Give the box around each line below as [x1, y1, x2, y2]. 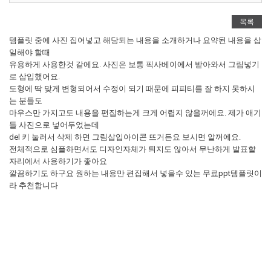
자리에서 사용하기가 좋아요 [9, 157, 107, 166]
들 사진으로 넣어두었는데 [9, 120, 99, 129]
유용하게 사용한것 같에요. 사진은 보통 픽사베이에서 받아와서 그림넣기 [9, 60, 260, 69]
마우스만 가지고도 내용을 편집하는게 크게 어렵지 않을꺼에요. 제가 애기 [9, 108, 261, 117]
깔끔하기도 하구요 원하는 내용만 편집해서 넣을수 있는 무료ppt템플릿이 [9, 169, 262, 178]
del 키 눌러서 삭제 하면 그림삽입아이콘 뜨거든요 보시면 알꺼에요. [9, 132, 241, 142]
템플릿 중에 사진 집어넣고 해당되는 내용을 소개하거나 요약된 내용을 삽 [9, 36, 261, 45]
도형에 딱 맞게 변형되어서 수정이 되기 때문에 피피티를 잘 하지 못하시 [9, 84, 255, 93]
